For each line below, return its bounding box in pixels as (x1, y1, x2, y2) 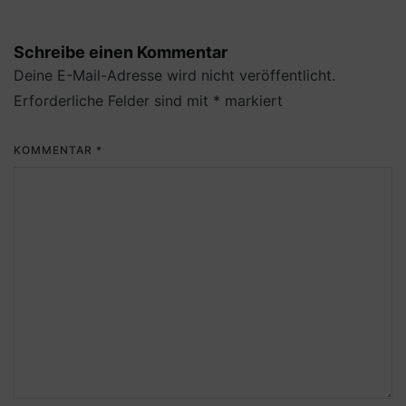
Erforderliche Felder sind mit (14, 92, 213, 111)
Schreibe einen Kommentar (14, 43, 227, 63)
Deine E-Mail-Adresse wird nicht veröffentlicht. (14, 66, 335, 85)
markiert (220, 92, 283, 111)
